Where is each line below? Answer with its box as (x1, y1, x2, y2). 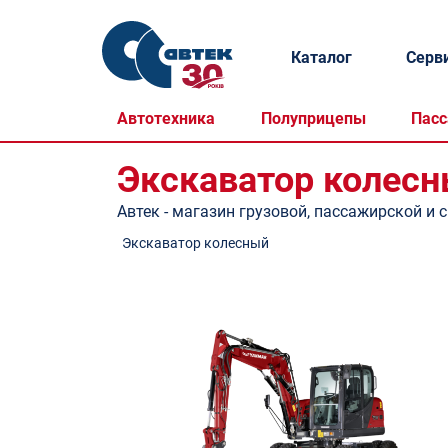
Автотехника (117, 108, 215, 128)
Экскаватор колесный (122, 235, 269, 251)
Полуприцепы (260, 108, 366, 128)
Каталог (290, 47, 352, 67)
